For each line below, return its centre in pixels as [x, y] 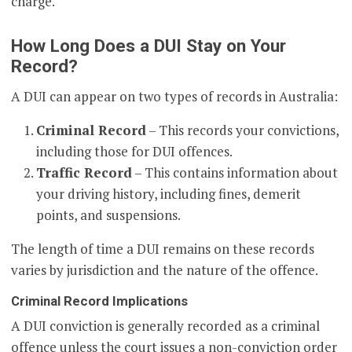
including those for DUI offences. [135, 152]
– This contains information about [235, 173]
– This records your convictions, [243, 130]
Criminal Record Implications [100, 301]
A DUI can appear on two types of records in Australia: [175, 97]
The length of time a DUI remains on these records [163, 249]
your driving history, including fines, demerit [169, 194]
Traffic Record [84, 173]
